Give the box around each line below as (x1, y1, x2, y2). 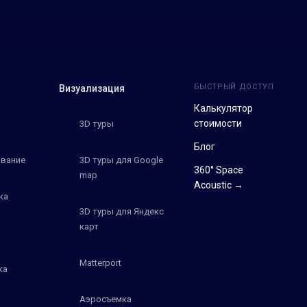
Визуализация (58, 83, 125, 95)
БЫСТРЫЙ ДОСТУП (193, 82, 274, 92)
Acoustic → (193, 180, 243, 191)
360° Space (193, 164, 243, 176)
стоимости (193, 118, 242, 130)
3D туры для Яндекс (79, 206, 164, 217)
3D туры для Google (79, 155, 163, 166)
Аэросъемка (79, 294, 132, 305)
